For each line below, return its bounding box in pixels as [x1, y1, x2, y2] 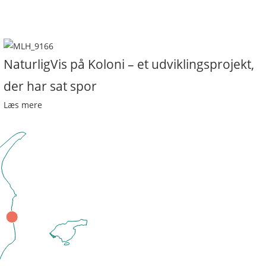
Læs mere [4, 99, 42, 110]
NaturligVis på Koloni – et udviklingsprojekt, [4, 56, 254, 72]
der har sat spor [4, 78, 97, 94]
